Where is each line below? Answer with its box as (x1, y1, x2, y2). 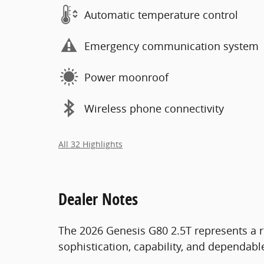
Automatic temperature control (84, 7, 238, 22)
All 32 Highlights (58, 139, 123, 150)
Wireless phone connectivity (84, 101, 224, 115)
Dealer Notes (58, 188, 138, 210)
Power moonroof (84, 70, 169, 84)
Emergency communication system (84, 38, 259, 53)
